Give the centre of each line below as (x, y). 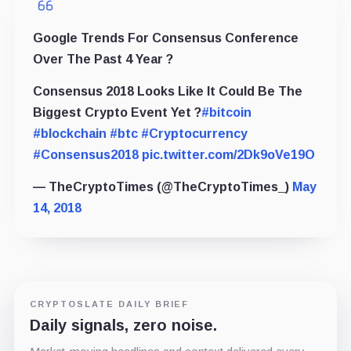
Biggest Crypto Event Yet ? (117, 113)
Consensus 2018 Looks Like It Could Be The (167, 92)
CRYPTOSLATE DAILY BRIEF (109, 304)
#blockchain (69, 134)
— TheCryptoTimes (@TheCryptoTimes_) (162, 187)
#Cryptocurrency (194, 134)
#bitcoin (226, 113)
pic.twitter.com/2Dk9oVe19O (228, 155)
